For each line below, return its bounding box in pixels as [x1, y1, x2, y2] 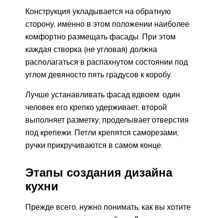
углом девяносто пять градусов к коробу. [25, 69, 172, 79]
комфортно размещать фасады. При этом [25, 31, 176, 41]
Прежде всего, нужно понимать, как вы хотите [25, 202, 191, 212]
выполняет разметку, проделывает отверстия [25, 114, 189, 125]
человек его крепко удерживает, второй [25, 102, 167, 112]
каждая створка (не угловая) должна [25, 44, 157, 54]
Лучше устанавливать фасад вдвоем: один [25, 89, 180, 99]
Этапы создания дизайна [25, 164, 172, 180]
